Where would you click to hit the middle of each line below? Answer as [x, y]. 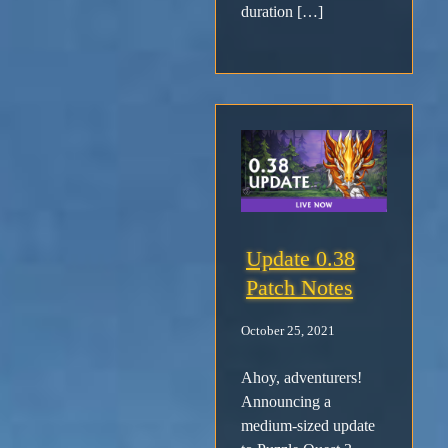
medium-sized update [308, 426]
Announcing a [286, 402]
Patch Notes [299, 288]
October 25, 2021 [288, 331]
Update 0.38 [300, 259]
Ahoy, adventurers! [301, 378]
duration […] [282, 12]
